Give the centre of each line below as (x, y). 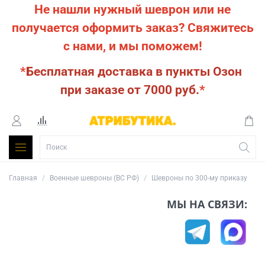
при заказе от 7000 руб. (130, 90)
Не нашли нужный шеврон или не (132, 9)
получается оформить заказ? (99, 28)
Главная (23, 178)
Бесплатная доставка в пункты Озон (135, 71)
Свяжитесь (220, 28)
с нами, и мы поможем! (132, 46)
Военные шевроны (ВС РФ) (94, 178)
